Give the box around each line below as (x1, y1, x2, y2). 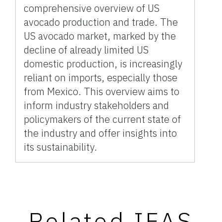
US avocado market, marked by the (24, 29, 176, 43)
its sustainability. (24, 140, 98, 154)
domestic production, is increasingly (24, 56, 183, 70)
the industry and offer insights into (24, 126, 177, 140)
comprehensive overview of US (24, 1, 160, 15)
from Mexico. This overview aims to (24, 84, 180, 98)
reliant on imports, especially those (24, 70, 178, 84)
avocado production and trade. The (24, 15, 178, 29)
